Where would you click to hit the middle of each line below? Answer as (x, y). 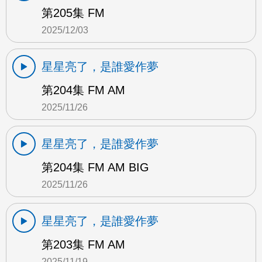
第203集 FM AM (83, 245)
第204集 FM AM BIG (95, 168)
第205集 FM (73, 13)
